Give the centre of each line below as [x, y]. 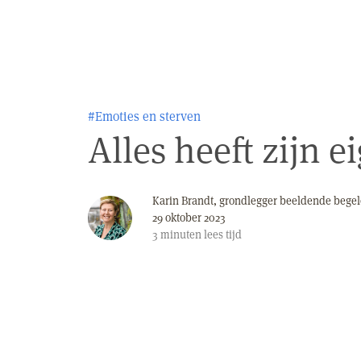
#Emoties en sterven [144, 116]
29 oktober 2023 [189, 218]
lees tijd [222, 234]
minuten [181, 234]
